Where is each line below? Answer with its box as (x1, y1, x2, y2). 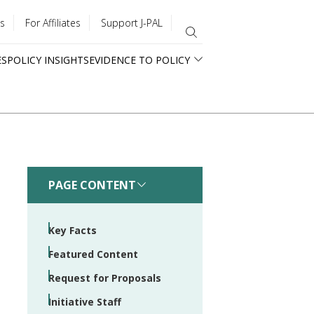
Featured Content (48, 247, 138, 261)
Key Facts (48, 224, 97, 237)
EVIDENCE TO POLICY (89, 53, 190, 67)
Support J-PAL (101, 16, 163, 29)
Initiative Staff (48, 295, 121, 308)
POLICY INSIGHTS (7, 53, 89, 67)
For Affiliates (25, 16, 81, 29)
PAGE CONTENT (48, 177, 136, 193)
